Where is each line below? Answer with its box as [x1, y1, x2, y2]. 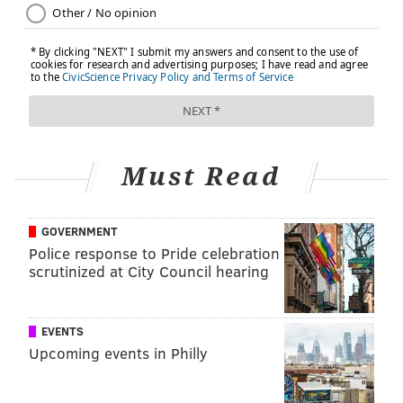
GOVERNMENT [41, 222, 118, 239]
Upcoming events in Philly [29, 342, 208, 363]
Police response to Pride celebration [29, 242, 280, 264]
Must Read [121, 162, 282, 193]
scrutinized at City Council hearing [29, 260, 269, 282]
